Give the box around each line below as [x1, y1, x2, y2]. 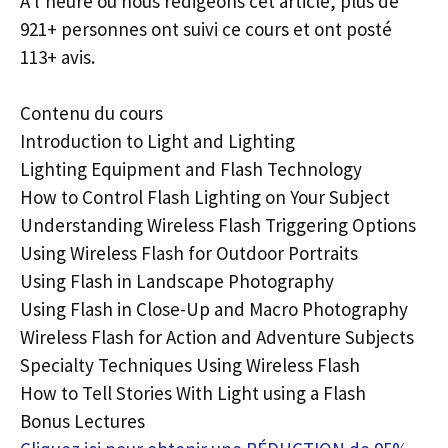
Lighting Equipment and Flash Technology [20, 157, 362, 181]
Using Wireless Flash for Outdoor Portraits [20, 241, 358, 265]
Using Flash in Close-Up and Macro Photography [20, 297, 408, 321]
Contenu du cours [20, 101, 163, 125]
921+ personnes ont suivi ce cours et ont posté [20, 16, 392, 41]
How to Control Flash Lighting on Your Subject [20, 185, 390, 209]
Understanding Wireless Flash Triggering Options [20, 213, 416, 237]
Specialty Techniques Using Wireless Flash [20, 353, 360, 377]
